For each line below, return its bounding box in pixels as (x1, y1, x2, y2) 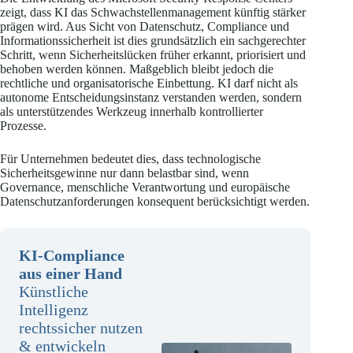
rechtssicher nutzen (19, 318, 143, 336)
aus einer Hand (19, 264, 122, 282)
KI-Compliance (19, 246, 124, 264)
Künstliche (19, 282, 88, 300)
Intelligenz (19, 300, 88, 318)
